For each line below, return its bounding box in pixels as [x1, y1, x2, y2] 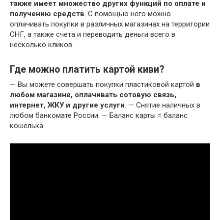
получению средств [10, 9, 84, 19]
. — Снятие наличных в [125, 101, 200, 110]
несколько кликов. [10, 40, 74, 50]
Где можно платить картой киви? [10, 64, 164, 76]
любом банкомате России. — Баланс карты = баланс [10, 111, 188, 120]
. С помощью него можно [84, 9, 171, 19]
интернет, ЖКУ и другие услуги [10, 101, 125, 110]
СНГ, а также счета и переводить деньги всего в [10, 30, 175, 39]
